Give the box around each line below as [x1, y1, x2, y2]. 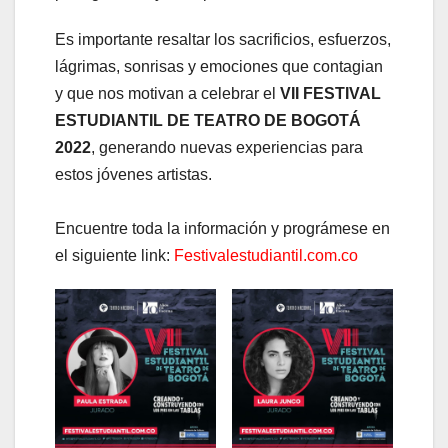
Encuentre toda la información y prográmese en [55, 219, 390, 237]
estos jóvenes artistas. [55, 165, 212, 183]
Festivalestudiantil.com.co [174, 246, 358, 264]
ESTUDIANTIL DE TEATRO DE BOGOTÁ [55, 111, 361, 129]
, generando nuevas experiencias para [91, 138, 363, 156]
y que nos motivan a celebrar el [55, 84, 280, 102]
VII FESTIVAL [280, 84, 381, 102]
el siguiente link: [55, 246, 174, 264]
